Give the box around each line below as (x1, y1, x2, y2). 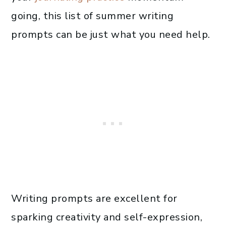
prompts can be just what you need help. (11, 27, 210, 41)
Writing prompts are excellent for (11, 191, 178, 205)
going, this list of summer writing (11, 9, 174, 23)
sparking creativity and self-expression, (11, 210, 202, 224)
